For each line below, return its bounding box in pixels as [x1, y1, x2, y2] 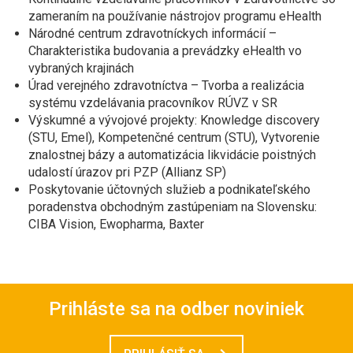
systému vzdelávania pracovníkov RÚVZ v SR [28, 95, 277, 110]
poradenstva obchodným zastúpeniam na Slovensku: [28, 199, 317, 214]
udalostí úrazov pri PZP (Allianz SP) [28, 165, 226, 180]
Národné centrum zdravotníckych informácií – [28, 26, 277, 41]
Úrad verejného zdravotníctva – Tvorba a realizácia [28, 78, 304, 93]
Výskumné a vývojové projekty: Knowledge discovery [28, 113, 320, 128]
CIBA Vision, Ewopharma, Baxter [28, 217, 204, 232]
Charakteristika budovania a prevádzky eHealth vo [28, 43, 302, 58]
